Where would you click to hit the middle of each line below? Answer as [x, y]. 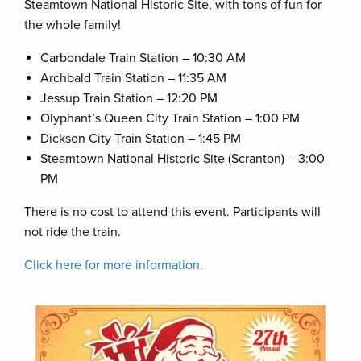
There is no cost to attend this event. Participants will [172, 212]
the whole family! [73, 25]
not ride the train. [73, 232]
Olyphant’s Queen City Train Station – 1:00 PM [170, 118]
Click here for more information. [114, 265]
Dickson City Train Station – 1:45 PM [141, 139]
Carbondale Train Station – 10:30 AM [143, 58]
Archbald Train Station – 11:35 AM [133, 78]
